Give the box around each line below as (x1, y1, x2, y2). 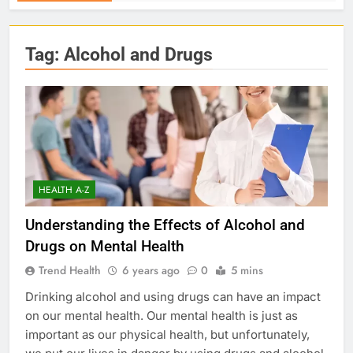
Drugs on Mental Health (25, 237, 184, 256)
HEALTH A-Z (39, 183, 90, 198)
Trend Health (39, 262, 101, 279)
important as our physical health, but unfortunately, (25, 327, 310, 343)
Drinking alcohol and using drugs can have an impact (25, 289, 321, 305)
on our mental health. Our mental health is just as (25, 308, 298, 324)
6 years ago (122, 262, 180, 279)
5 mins (231, 262, 263, 279)
